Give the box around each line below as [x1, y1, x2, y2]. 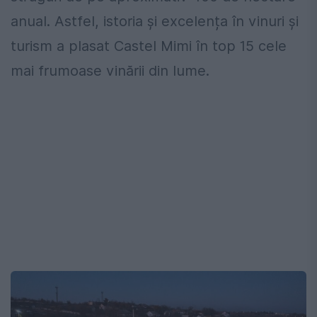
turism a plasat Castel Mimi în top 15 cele [11, 38, 287, 55]
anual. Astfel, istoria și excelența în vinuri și [11, 13, 299, 30]
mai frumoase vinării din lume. [11, 62, 209, 80]
